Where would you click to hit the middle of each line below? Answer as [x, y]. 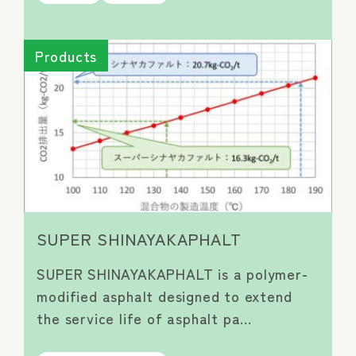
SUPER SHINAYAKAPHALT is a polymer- [172, 274]
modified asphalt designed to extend [164, 296]
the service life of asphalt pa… [145, 318]
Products [66, 56]
